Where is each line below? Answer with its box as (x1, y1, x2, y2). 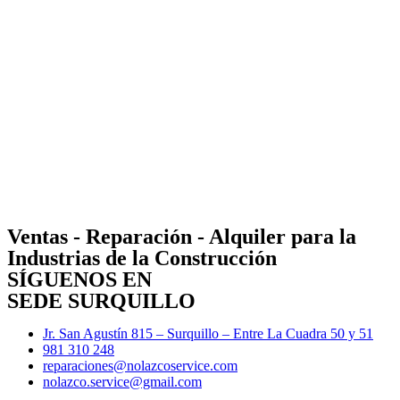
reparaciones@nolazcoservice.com (43, 357, 237, 373)
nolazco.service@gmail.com (43, 373, 202, 389)
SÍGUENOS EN (7, 267, 152, 291)
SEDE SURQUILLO (7, 288, 196, 312)
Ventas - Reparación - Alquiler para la (7, 224, 356, 248)
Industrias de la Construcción (7, 246, 277, 270)
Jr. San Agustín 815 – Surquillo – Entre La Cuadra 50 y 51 (43, 325, 373, 341)
